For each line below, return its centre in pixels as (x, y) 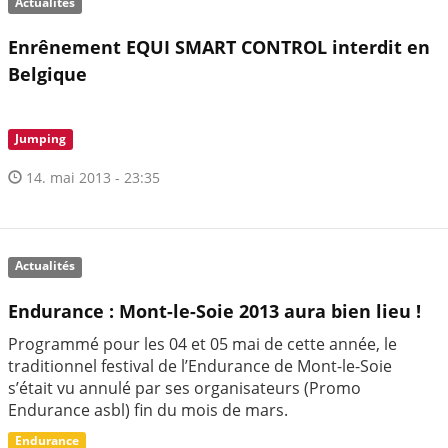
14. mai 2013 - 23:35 (91, 177)
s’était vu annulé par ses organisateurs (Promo (184, 387)
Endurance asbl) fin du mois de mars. (148, 409)
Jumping (41, 139)
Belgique (47, 74)
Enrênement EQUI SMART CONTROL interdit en (219, 47)
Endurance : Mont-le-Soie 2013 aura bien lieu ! (214, 310)
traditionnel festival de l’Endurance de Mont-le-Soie (200, 365)
